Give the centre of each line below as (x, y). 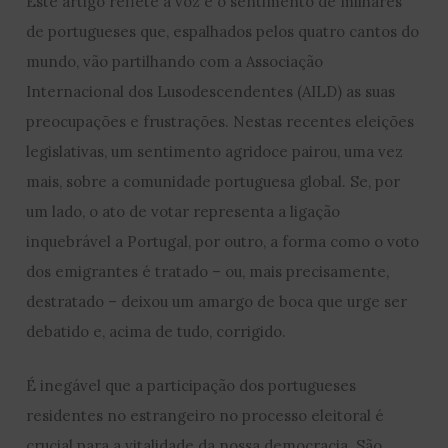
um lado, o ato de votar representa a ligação (183, 212)
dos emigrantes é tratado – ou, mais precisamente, (208, 272)
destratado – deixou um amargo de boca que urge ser (217, 302)
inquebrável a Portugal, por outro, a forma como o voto (223, 242)
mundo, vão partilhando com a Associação (175, 62)
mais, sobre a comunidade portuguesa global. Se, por (213, 182)
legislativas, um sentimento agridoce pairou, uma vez (215, 152)
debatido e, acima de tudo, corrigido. (156, 332)
